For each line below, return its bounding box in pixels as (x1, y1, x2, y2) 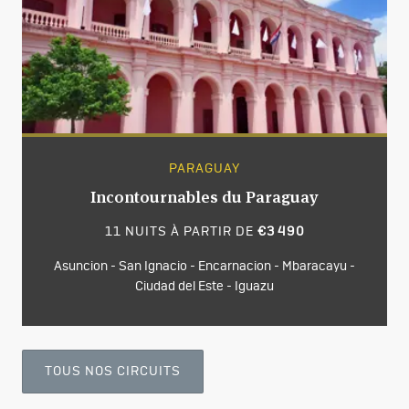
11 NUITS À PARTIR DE (104, 225, 257, 239)
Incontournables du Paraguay (90, 186, 319, 208)
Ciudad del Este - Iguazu (135, 280, 274, 294)
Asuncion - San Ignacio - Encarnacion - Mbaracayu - (54, 260, 355, 274)
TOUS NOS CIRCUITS (45, 365, 181, 379)
